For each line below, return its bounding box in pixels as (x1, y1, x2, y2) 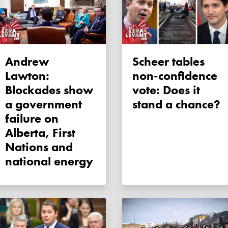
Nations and (5, 139, 73, 155)
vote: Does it (132, 82, 200, 98)
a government (5, 96, 82, 112)
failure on (5, 110, 59, 127)
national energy (5, 153, 93, 169)
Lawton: (5, 68, 49, 84)
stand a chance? (132, 96, 220, 112)
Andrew (5, 53, 13, 70)
